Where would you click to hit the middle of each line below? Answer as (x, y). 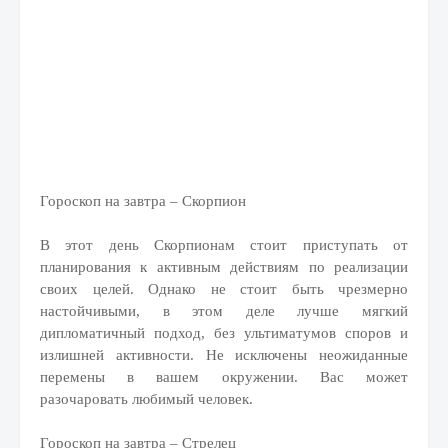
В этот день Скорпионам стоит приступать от (224, 245)
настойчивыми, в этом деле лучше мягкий (224, 311)
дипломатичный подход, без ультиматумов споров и (224, 333)
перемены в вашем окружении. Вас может (224, 377)
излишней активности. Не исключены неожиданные (224, 355)
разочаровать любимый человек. (146, 399)
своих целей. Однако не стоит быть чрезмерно (224, 289)
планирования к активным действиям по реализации (224, 267)
